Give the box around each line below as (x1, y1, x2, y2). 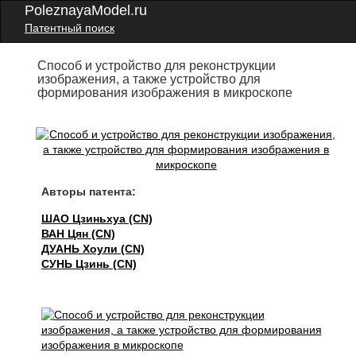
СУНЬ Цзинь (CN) (41, 257, 137, 270)
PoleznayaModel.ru (25, 2, 147, 18)
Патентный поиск (25, 21, 114, 34)
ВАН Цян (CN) (41, 227, 116, 240)
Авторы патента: (41, 185, 137, 198)
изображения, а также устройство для (37, 72, 261, 86)
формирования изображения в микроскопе (37, 86, 293, 99)
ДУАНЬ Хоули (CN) (41, 242, 145, 255)
